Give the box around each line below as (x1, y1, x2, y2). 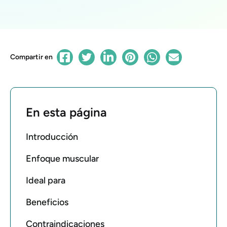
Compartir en (10, 52, 53, 61)
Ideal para (26, 174, 65, 186)
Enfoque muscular (26, 153, 99, 164)
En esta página (26, 104, 107, 120)
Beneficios (26, 196, 68, 208)
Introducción (26, 131, 78, 142)
